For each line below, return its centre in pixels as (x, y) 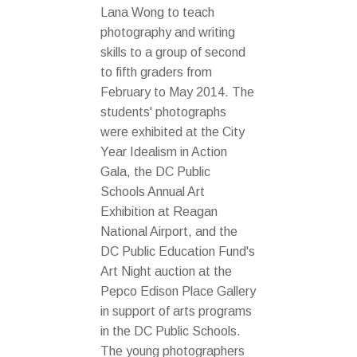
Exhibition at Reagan (159, 211)
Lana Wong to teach (157, 12)
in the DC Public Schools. (171, 331)
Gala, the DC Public (155, 171)
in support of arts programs (176, 311)
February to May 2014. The (177, 92)
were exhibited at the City (173, 131)
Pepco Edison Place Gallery (178, 291)
